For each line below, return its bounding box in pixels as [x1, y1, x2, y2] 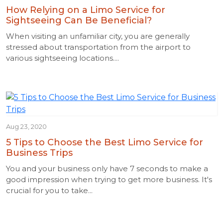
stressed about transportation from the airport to [6, 42, 191, 52]
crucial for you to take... [6, 186, 93, 195]
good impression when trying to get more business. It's [6, 175, 212, 184]
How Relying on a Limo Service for [6, 4, 165, 15]
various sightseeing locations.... [6, 53, 119, 63]
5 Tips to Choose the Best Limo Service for [6, 137, 203, 148]
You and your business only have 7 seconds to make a [6, 164, 208, 173]
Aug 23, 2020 [6, 122, 47, 130]
